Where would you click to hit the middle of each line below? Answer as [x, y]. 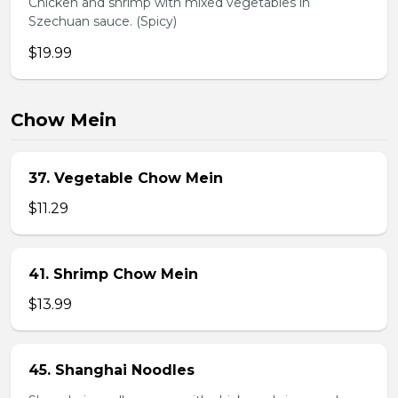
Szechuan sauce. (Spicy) [103, 21]
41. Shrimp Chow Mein [113, 274]
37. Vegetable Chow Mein [126, 178]
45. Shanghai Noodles [111, 370]
